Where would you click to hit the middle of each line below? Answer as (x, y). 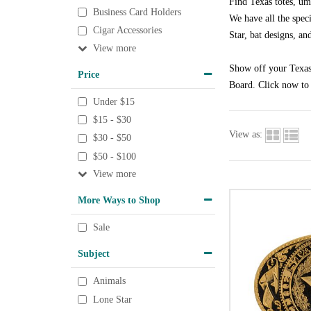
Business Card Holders (137, 12)
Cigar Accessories (127, 31)
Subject (94, 254)
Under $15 (114, 101)
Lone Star (112, 300)
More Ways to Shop (119, 200)
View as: (246, 135)
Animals (109, 281)
